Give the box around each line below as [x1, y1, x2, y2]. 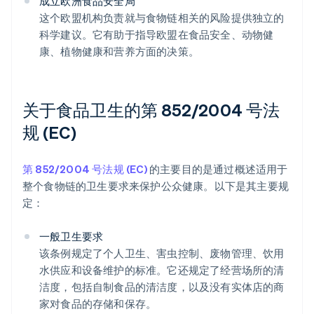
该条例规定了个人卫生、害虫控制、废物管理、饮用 [39, 246, 285, 261]
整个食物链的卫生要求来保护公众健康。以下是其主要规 [22, 179, 289, 193]
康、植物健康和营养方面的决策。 [39, 44, 199, 59]
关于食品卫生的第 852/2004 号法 [22, 99, 280, 121]
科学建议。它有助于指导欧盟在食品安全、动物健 [39, 27, 274, 42]
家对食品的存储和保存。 [39, 296, 157, 311]
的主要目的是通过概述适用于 [146, 162, 288, 177]
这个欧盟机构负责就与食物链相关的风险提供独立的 [39, 11, 285, 25]
